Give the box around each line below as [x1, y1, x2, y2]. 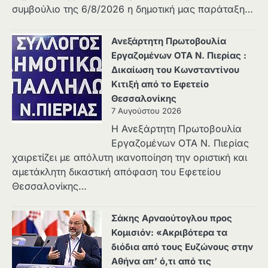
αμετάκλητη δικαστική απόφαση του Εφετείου [12, 166, 221, 178]
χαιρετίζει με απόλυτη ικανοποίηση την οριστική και [12, 151, 247, 164]
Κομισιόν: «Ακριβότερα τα [111, 227, 227, 239]
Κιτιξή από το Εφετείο [111, 79, 209, 90]
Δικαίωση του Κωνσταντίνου [111, 65, 239, 76]
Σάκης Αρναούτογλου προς [111, 213, 232, 224]
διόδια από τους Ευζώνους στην [111, 242, 253, 253]
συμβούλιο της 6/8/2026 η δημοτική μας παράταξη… [12, 3, 253, 16]
